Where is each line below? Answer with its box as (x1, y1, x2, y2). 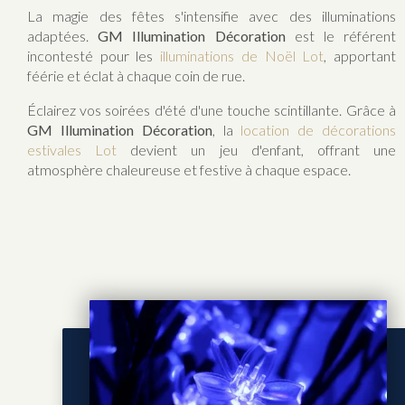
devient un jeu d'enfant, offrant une (117, 140, 396, 158)
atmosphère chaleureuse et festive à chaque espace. (27, 160, 351, 178)
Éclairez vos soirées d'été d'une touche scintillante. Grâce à (27, 100, 396, 118)
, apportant (324, 46, 396, 64)
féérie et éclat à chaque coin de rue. (27, 66, 245, 84)
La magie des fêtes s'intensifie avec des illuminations (27, 6, 396, 24)
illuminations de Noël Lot (160, 46, 325, 64)
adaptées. (27, 26, 99, 44)
